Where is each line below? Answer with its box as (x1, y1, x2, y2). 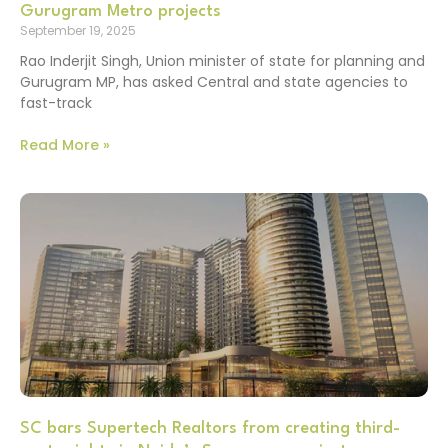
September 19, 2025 (20, 21, 136, 39)
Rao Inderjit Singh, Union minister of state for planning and (20, 50, 425, 71)
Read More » (20, 134, 110, 155)
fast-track (20, 92, 92, 113)
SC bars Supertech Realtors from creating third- (20, 419, 400, 437)
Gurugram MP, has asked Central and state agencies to (20, 71, 408, 92)
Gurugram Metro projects (20, 2, 221, 20)
